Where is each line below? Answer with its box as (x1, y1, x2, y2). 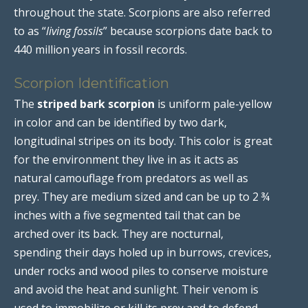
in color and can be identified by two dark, (14, 114, 227, 130)
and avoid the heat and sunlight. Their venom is (14, 281, 258, 297)
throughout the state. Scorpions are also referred (14, 4, 270, 20)
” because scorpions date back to (103, 23, 272, 38)
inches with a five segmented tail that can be (14, 207, 241, 223)
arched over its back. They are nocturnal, (14, 225, 223, 241)
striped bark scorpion (37, 96, 155, 111)
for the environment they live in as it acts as (14, 151, 239, 167)
